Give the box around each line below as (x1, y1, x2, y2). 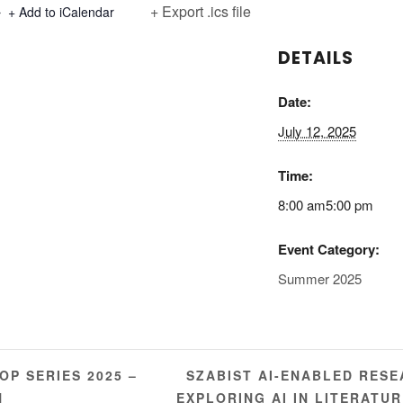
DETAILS (278, 46, 354, 71)
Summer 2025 (278, 269, 362, 289)
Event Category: (278, 239, 380, 260)
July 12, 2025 (278, 121, 356, 141)
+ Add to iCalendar (8, 3, 114, 22)
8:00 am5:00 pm (278, 195, 373, 215)
